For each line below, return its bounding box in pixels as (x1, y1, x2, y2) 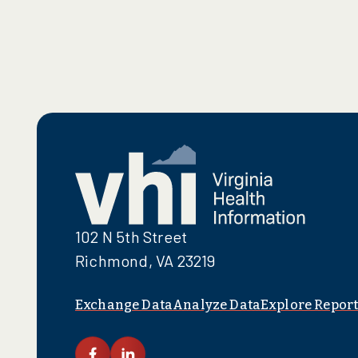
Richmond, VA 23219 (75, 250, 216, 270)
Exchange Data (75, 296, 173, 312)
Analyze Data (173, 296, 261, 312)
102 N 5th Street (75, 226, 197, 246)
